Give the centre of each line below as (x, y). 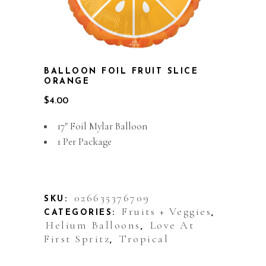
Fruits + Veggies (167, 212)
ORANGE (67, 82)
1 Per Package (85, 142)
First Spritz (77, 239)
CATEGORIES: (82, 213)
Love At (172, 225)
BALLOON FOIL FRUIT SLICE (121, 72)
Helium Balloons (93, 225)
